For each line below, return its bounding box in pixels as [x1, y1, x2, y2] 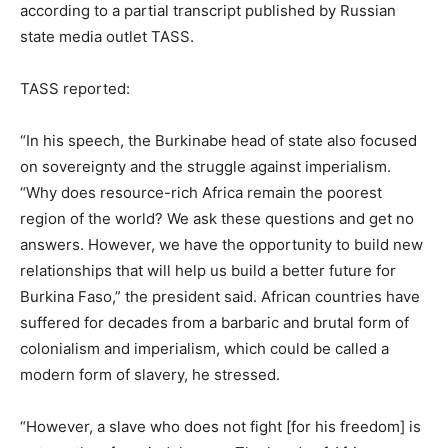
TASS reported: [20, 78, 130, 98]
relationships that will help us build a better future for [20, 260, 396, 280]
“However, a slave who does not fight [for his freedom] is [20, 416, 421, 436]
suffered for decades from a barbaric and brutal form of [20, 312, 409, 332]
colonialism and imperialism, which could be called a [20, 338, 389, 358]
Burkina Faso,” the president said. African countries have [20, 286, 420, 306]
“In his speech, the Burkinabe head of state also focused [20, 130, 417, 150]
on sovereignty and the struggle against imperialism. [20, 156, 391, 176]
